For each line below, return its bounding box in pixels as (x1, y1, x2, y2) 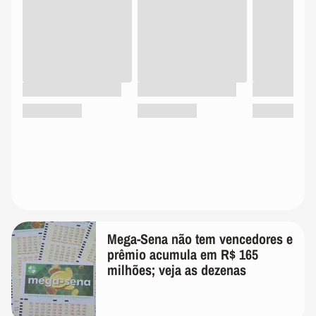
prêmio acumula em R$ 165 (107, 245, 258, 265)
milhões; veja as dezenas (107, 260, 246, 280)
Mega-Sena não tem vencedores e (107, 229, 293, 249)
